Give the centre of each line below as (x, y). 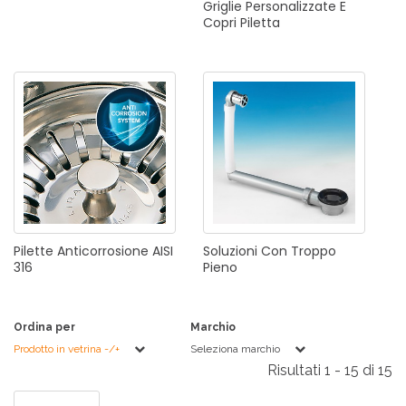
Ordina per (44, 328)
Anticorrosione (103, 251)
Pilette (34, 251)
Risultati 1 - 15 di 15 (330, 371)
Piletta (260, 23)
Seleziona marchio (235, 349)
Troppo (314, 251)
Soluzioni (230, 251)
